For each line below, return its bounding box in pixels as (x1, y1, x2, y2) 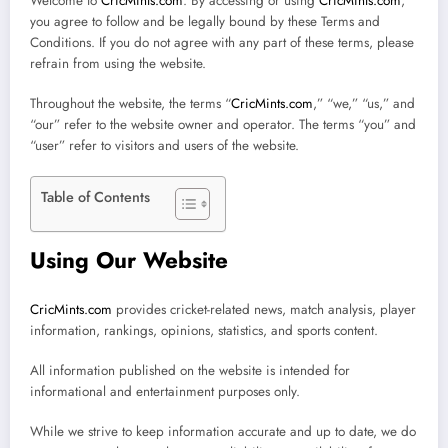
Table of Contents (41, 186, 150, 207)
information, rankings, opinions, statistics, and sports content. (30, 321, 378, 341)
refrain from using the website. (30, 54, 206, 74)
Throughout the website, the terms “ (30, 94, 231, 114)
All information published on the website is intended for (30, 361, 350, 381)
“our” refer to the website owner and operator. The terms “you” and (30, 115, 416, 135)
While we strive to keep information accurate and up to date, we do (30, 422, 416, 442)
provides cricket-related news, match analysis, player (116, 300, 416, 320)
